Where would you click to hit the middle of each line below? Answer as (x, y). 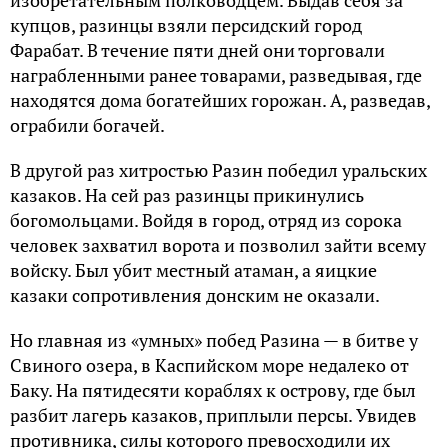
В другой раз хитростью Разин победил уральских (218, 170)
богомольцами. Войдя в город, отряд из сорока (206, 220)
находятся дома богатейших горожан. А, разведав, (220, 100)
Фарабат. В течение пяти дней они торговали (197, 50)
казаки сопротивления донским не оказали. (195, 295)
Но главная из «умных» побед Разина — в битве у (214, 340)
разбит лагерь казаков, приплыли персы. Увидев (213, 415)
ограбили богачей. (87, 125)
